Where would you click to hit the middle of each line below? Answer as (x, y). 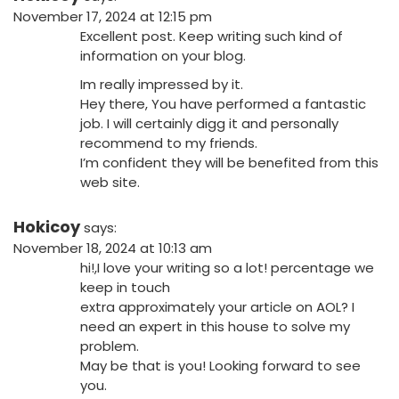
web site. (110, 183)
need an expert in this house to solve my (215, 327)
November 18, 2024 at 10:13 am (113, 248)
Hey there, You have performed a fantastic (223, 104)
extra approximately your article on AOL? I (217, 307)
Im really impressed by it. (162, 85)
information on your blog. (163, 56)
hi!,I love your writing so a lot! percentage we (227, 268)
